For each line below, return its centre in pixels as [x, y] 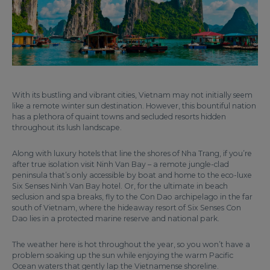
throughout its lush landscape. [68, 127]
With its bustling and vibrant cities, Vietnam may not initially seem [132, 95]
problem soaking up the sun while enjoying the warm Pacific [123, 255]
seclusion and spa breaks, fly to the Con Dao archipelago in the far [132, 197]
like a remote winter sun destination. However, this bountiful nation [134, 106]
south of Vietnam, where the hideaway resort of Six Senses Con [127, 208]
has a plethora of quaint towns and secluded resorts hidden [119, 117]
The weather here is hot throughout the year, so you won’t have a [131, 244]
